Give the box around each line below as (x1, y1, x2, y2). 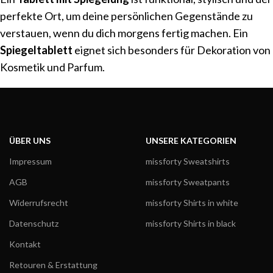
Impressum (9, 156, 52, 167)
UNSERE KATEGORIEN (146, 135, 236, 146)
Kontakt (9, 239, 41, 250)
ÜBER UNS (9, 135, 51, 146)
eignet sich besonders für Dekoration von (73, 43, 271, 57)
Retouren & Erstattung (9, 260, 97, 271)
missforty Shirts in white (146, 197, 238, 208)
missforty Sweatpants (146, 177, 230, 188)
